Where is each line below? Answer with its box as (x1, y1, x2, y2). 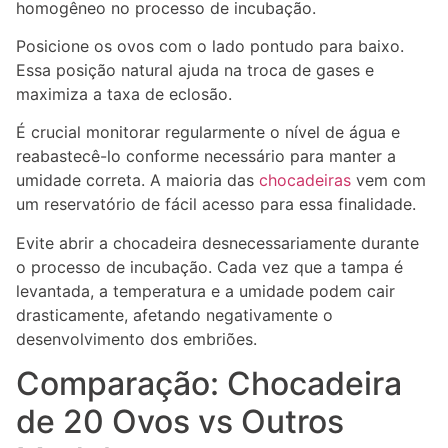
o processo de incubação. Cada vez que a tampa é (16, 256, 403, 277)
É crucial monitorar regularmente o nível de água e (16, 122, 400, 143)
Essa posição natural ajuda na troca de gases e (16, 60, 374, 81)
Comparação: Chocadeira (16, 364, 402, 404)
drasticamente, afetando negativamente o (16, 304, 333, 325)
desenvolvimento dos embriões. (16, 328, 257, 349)
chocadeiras (259, 170, 351, 191)
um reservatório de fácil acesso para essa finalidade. (16, 194, 416, 215)
